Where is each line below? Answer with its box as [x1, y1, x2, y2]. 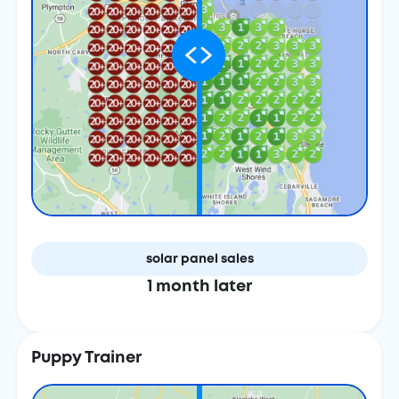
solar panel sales [145, 254, 254, 265]
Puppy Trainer [31, 351, 142, 365]
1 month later [147, 280, 252, 294]
